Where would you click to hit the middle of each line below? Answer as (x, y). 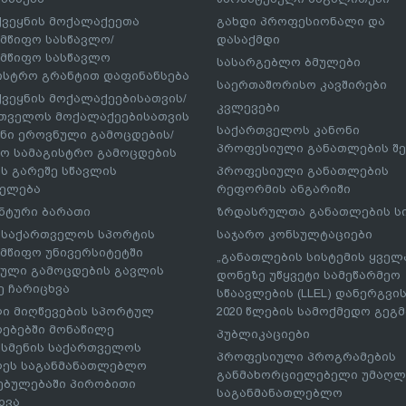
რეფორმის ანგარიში (284, 188)
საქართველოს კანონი (288, 130)
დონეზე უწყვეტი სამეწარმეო (309, 275)
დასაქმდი (248, 39)
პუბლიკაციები (263, 333)
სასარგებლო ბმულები (289, 62)
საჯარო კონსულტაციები (295, 234)
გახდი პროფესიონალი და (301, 21)
